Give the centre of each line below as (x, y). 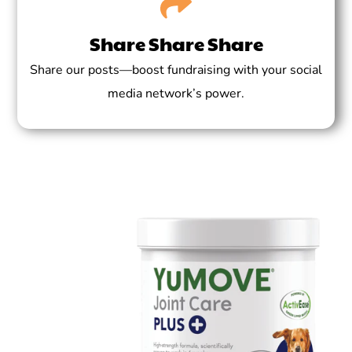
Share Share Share (176, 43)
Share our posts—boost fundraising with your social (176, 70)
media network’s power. (176, 93)
